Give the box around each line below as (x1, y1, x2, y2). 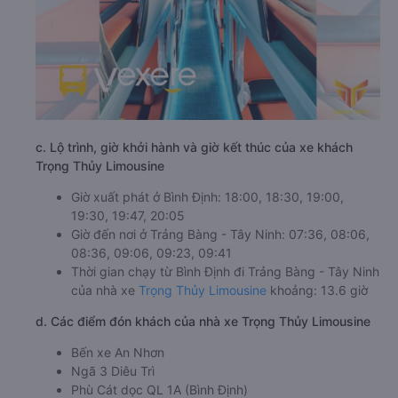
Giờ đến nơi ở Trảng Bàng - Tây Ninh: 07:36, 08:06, (71, 227, 370, 243)
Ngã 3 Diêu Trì (71, 363, 155, 379)
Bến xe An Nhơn (71, 345, 164, 361)
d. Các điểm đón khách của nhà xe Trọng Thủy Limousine (36, 314, 370, 330)
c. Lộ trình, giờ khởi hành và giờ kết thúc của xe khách (36, 139, 353, 155)
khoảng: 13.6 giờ (267, 283, 368, 298)
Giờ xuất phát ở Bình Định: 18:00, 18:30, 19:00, (71, 189, 344, 205)
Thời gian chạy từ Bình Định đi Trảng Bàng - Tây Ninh (71, 264, 379, 280)
